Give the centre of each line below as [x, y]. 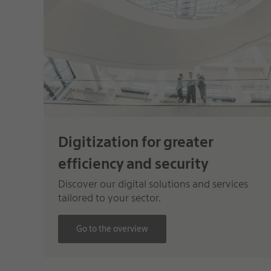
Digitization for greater [135, 142]
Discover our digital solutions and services [153, 184]
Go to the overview [112, 228]
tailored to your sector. [109, 198]
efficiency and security [133, 163]
